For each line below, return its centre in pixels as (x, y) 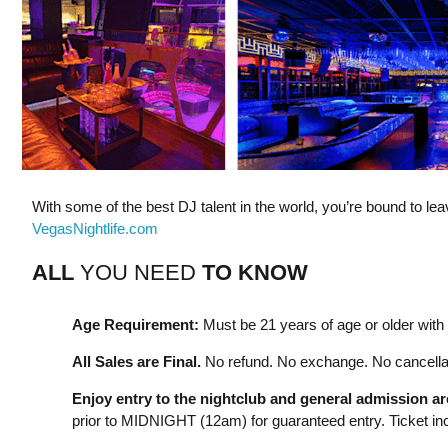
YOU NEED (137, 272)
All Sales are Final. (136, 361)
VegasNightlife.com (94, 228)
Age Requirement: (135, 324)
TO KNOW (254, 272)
